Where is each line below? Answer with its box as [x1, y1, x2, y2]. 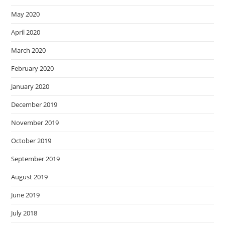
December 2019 [11, 100, 58, 109]
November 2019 [11, 118, 59, 127]
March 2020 [11, 46, 46, 55]
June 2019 [11, 190, 40, 199]
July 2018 [11, 208, 38, 217]
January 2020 [11, 82, 50, 91]
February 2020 [11, 64, 54, 73]
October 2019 [11, 136, 52, 145]
